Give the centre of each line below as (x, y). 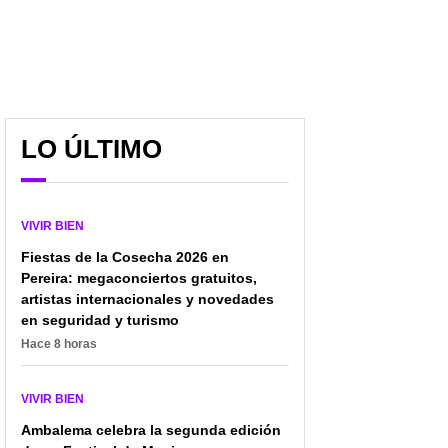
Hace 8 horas (59, 344)
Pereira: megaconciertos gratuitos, (139, 278)
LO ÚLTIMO (91, 149)
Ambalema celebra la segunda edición (151, 430)
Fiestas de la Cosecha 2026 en (125, 257)
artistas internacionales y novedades (147, 299)
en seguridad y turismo (100, 320)
